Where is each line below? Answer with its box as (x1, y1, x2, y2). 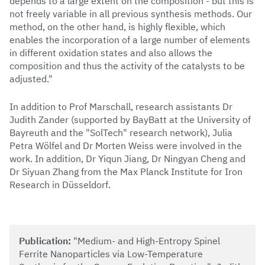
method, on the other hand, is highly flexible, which (9, 21, 225, 33)
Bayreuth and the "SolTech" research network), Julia (9, 127, 232, 139)
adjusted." (9, 73, 53, 85)
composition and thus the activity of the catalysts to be (9, 60, 245, 72)
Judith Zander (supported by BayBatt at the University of (9, 114, 251, 126)
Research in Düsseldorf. (9, 179, 111, 191)
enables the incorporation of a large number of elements (9, 34, 250, 46)
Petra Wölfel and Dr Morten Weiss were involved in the (9, 140, 242, 152)
